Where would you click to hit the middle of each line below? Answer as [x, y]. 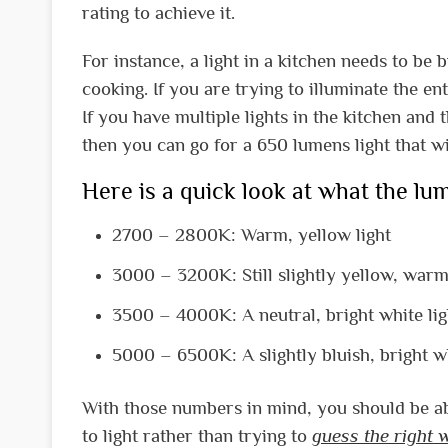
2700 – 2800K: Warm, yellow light [251, 234]
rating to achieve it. [158, 13]
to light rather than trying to [197, 435]
